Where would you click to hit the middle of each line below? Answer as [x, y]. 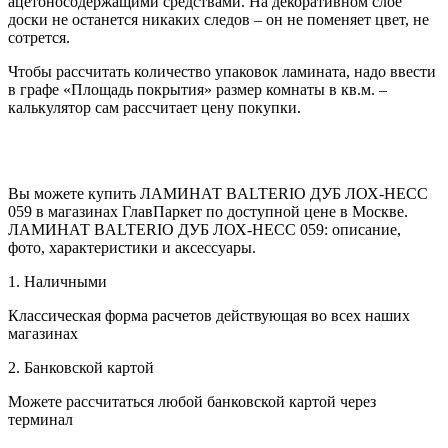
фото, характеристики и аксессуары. [132, 247]
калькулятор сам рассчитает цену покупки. [154, 107]
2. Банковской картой [81, 367]
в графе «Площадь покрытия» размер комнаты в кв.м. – [197, 89]
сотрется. [39, 37]
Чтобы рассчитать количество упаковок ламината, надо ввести [222, 71]
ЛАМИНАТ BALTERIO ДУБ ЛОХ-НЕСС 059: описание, [204, 229]
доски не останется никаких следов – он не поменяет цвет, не [218, 19]
